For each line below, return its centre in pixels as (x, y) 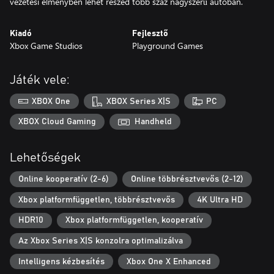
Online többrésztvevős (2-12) (187, 180)
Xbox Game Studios (46, 45)
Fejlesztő (150, 33)
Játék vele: (40, 80)
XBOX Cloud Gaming (57, 122)
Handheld (153, 122)
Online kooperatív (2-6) (64, 180)
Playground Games (168, 45)
